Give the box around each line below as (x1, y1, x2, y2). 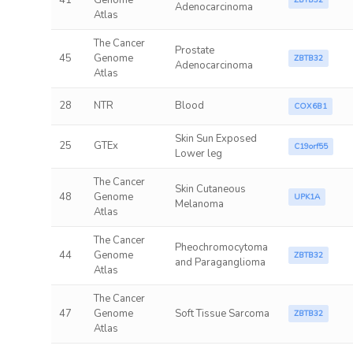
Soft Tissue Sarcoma (174, 307, 269, 321)
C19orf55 (293, 141, 328, 152)
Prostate (174, 43, 214, 58)
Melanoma (174, 197, 224, 211)
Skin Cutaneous (174, 182, 246, 196)
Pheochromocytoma (174, 240, 268, 255)
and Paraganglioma (174, 255, 266, 269)
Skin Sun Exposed (174, 132, 257, 146)
